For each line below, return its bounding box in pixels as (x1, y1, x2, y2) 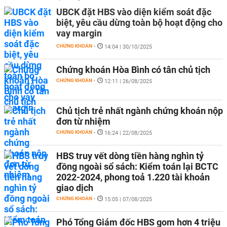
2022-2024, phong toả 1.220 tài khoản (56, 172, 210, 182)
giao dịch (56, 182, 93, 193)
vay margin (56, 28, 102, 39)
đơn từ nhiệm (56, 116, 110, 127)
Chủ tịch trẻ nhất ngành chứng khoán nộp (56, 105, 223, 116)
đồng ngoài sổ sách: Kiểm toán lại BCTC (56, 161, 218, 172)
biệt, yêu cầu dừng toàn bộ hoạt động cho (56, 17, 222, 28)
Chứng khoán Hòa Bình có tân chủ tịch (56, 64, 210, 75)
